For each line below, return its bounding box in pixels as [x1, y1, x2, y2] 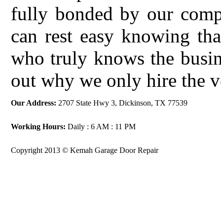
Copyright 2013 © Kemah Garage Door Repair [11, 146, 158, 154]
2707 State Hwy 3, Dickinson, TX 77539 [56, 99, 187, 107]
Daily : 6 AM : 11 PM [66, 122, 136, 131]
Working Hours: [11, 122, 66, 131]
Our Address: [11, 99, 56, 107]
